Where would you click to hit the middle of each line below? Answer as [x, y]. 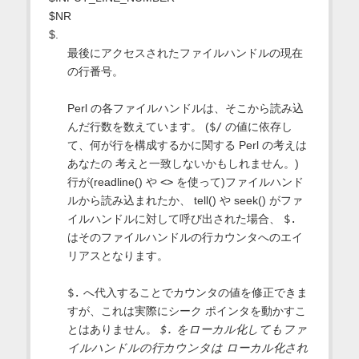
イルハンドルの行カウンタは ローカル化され [188, 348]
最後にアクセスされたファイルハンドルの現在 [185, 53]
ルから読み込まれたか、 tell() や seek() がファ [185, 201]
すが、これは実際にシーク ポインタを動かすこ [186, 311]
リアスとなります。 [117, 256]
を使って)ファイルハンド [238, 182]
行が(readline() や [113, 182]
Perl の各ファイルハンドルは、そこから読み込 [185, 109]
